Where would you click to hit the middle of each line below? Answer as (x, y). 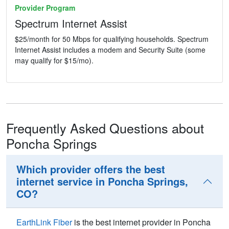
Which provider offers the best (91, 169)
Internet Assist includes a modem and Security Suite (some (110, 50)
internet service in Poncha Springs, (102, 181)
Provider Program (45, 8)
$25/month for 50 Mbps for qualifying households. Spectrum (112, 39)
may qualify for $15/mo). (54, 61)
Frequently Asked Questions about (105, 128)
